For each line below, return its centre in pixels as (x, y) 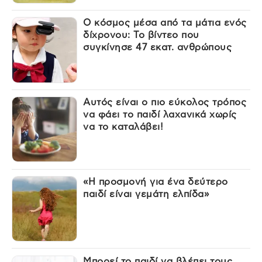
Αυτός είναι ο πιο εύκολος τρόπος (165, 102)
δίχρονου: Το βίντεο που (141, 35)
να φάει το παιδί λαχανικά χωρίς (160, 114)
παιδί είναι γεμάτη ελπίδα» (146, 194)
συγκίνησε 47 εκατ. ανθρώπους (158, 48)
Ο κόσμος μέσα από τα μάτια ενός (165, 23)
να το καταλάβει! (123, 127)
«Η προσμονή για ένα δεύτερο (156, 182)
